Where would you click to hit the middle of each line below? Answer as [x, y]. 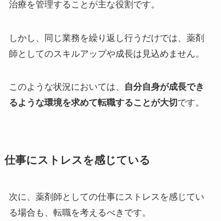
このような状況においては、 [66, 87]
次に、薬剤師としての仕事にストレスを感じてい [106, 197]
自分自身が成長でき [164, 87]
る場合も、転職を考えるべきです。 [80, 213]
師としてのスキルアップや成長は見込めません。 [106, 54]
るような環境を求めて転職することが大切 [93, 103]
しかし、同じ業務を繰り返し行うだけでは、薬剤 [106, 38]
